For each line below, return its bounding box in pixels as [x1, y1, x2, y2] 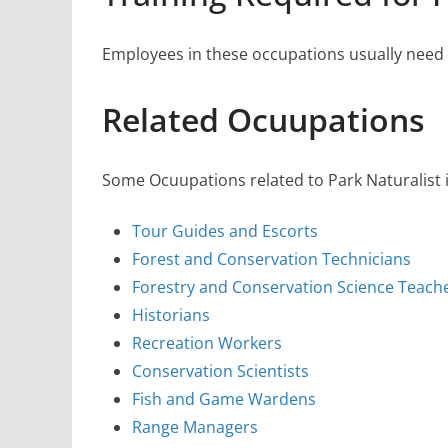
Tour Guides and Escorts [132, 220, 318, 243]
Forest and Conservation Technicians [132, 248, 411, 271]
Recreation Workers [132, 332, 282, 355]
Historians [132, 304, 210, 327]
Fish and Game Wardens [132, 388, 316, 411]
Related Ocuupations [102, 98, 425, 142]
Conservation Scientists [132, 360, 309, 383]
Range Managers [132, 416, 258, 439]
